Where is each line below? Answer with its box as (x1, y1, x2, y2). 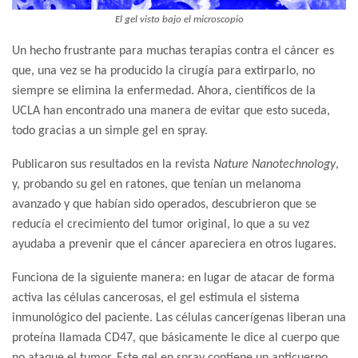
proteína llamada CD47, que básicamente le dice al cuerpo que (12, 332, 340, 345)
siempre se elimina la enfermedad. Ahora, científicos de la (12, 85, 316, 98)
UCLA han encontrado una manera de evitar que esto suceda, (12, 105, 330, 118)
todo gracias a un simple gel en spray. (12, 125, 208, 138)
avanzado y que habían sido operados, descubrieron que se (12, 198, 316, 212)
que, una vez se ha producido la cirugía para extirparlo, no (12, 65, 315, 78)
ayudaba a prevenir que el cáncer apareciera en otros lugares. (12, 238, 336, 252)
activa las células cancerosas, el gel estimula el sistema (12, 292, 300, 305)
